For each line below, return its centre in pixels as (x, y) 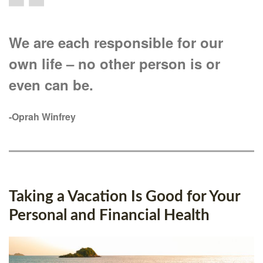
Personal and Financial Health (109, 216)
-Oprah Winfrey (42, 117)
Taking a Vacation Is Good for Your (124, 197)
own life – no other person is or (114, 64)
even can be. (51, 85)
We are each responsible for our (116, 43)
